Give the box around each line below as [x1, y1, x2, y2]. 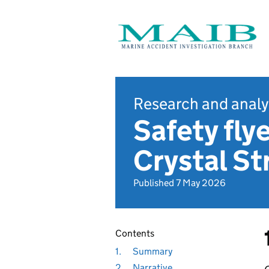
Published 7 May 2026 [133, 177, 226, 189]
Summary [132, 245, 172, 257]
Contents [115, 228, 154, 240]
